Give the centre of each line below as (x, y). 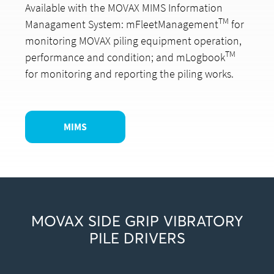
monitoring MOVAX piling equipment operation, (134, 40)
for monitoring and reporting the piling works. (130, 73)
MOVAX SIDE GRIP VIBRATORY (137, 221)
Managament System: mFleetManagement (122, 24)
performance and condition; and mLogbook (125, 57)
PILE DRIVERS (137, 238)
